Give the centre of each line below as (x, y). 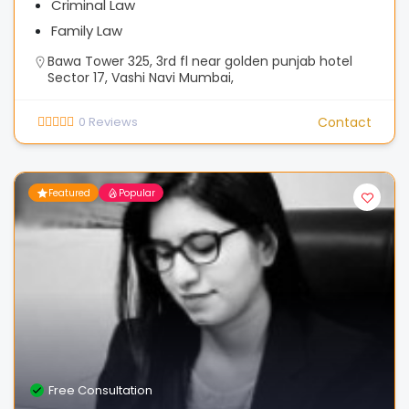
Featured (69, 193)
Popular (137, 193)
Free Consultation (100, 390)
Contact (345, 122)
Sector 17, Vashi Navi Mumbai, (141, 78)
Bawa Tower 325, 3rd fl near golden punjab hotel (200, 61)
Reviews (113, 121)
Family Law (87, 31)
